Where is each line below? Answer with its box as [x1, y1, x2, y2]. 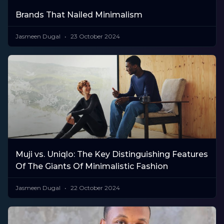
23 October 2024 [69, 32, 120, 40]
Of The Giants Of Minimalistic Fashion [15, 161, 168, 171]
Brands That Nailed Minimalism [15, 10, 142, 20]
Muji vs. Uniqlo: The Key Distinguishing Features [15, 149, 208, 159]
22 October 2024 [69, 183, 120, 191]
